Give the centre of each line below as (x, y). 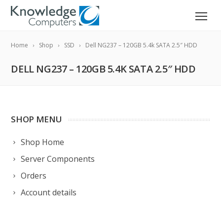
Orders (34, 176)
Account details (49, 192)
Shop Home (43, 142)
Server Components (58, 159)
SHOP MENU (37, 119)
